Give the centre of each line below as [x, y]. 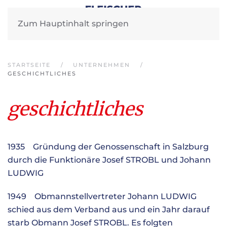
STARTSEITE [29, 65]
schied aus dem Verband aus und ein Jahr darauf [109, 210]
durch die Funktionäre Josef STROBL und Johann [109, 160]
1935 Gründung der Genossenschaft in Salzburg [108, 147]
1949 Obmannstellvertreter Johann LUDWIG [102, 196]
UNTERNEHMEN [102, 65]
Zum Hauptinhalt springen [73, 24]
